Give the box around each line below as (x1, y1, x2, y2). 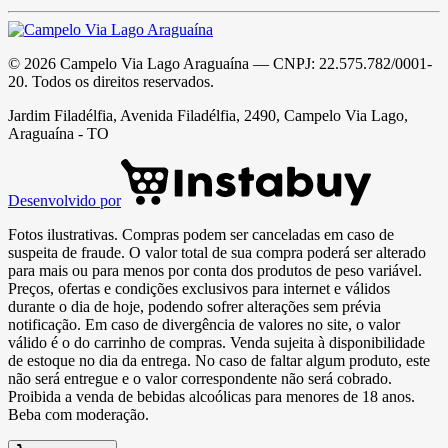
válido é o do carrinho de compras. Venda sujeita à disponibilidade (8, 333, 425, 351)
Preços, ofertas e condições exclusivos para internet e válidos (8, 279, 390, 297)
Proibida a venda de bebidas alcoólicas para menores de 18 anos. (8, 387, 415, 405)
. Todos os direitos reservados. (24, 72, 214, 90)
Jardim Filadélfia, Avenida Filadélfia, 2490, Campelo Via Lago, (8, 106, 408, 124)
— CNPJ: (249, 54, 319, 72)
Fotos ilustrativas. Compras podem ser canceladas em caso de (8, 225, 394, 243)
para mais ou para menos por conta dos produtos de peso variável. (8, 261, 422, 279)
